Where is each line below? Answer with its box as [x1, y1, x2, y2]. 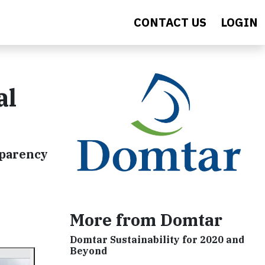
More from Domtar [70, 209, 222, 231]
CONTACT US [134, 14, 206, 30]
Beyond [70, 245, 107, 257]
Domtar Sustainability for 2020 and [70, 234, 244, 246]
